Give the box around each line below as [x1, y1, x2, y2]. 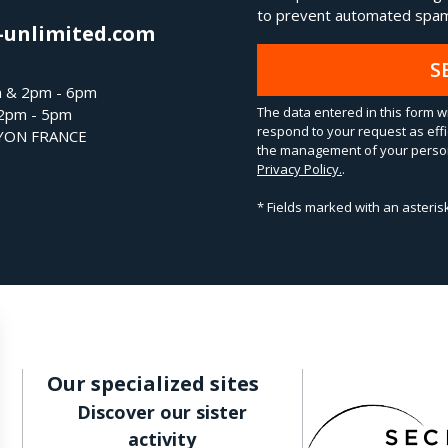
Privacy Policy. [257, 160, 342, 179]
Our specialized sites [47, 370, 259, 398]
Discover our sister [77, 400, 248, 425]
